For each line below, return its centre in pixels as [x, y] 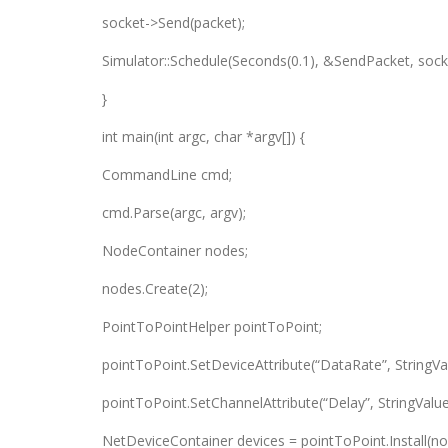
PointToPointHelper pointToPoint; [212, 326]
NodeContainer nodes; [175, 250]
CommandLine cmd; [167, 174]
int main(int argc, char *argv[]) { [203, 136]
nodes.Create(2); [155, 288]
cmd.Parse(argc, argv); [174, 212]
